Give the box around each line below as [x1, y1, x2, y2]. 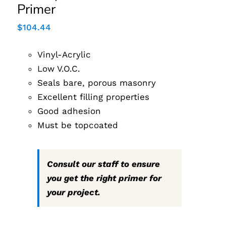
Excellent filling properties [37, 91, 150, 102]
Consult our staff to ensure [47, 158, 160, 169]
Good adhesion [37, 105, 101, 116]
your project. [47, 187, 101, 197]
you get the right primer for [47, 173, 162, 183]
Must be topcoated [37, 120, 119, 130]
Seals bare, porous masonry [37, 77, 156, 88]
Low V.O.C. [37, 63, 81, 74]
